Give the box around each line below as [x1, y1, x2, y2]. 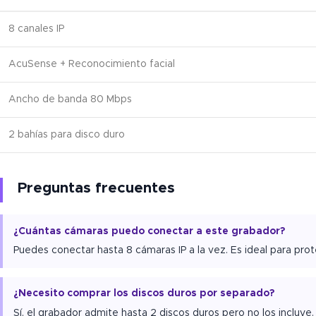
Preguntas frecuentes [18, 181, 175, 196]
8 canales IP [8, 24, 64, 35]
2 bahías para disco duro [8, 130, 125, 140]
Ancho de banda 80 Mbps [8, 95, 132, 105]
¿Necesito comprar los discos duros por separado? [13, 288, 275, 299]
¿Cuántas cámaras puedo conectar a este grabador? [13, 226, 286, 236]
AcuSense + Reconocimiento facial [8, 59, 175, 70]
